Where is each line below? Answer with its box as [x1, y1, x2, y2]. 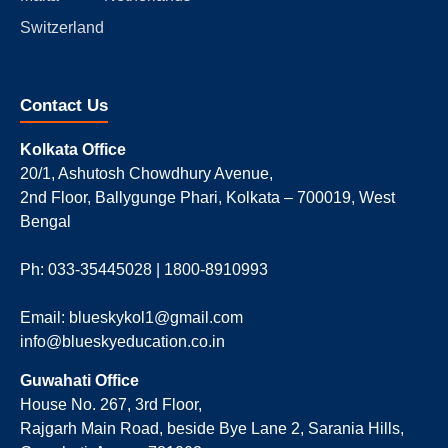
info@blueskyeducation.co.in [20, 332, 225, 350]
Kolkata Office [20, 140, 126, 158]
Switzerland [20, 18, 104, 36]
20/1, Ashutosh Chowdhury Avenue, [20, 164, 273, 182]
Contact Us [20, 95, 108, 115]
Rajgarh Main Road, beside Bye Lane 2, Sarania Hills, [20, 419, 404, 437]
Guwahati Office [20, 371, 139, 389]
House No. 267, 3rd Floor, [20, 395, 202, 413]
